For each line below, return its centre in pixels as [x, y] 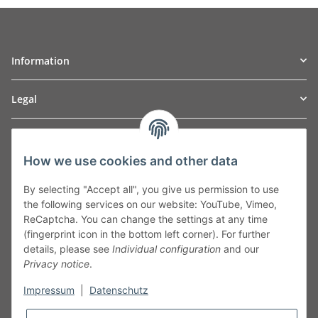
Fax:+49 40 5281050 [57, 234]
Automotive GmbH [79, 148]
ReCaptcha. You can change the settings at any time [146, 219]
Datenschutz [119, 290]
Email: [27, 249]
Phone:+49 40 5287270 [65, 219]
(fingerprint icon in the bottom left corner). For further [147, 234]
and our [240, 249]
